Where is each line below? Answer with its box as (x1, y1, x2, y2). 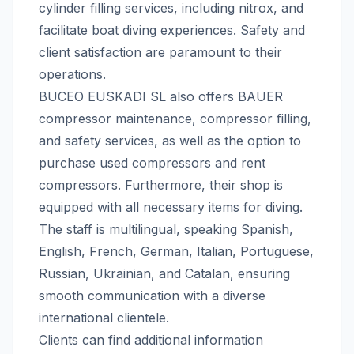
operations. (39, 66, 106, 82)
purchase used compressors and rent (39, 155, 265, 171)
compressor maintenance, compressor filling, (39, 111, 311, 126)
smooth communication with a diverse (39, 288, 265, 303)
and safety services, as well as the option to (39, 133, 301, 149)
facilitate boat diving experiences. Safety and (39, 22, 305, 38)
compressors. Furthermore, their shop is (39, 177, 283, 193)
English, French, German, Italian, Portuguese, (39, 243, 314, 259)
